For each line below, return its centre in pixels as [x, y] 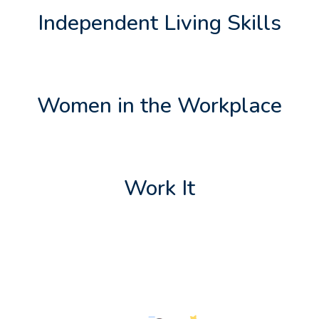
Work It [159, 188]
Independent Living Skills [159, 23]
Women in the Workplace [159, 105]
